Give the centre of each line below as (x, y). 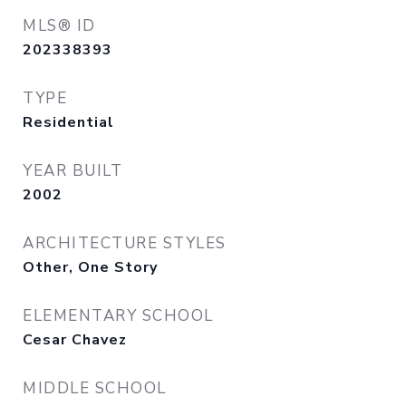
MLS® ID (59, 26)
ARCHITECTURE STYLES (125, 243)
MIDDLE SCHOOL (95, 388)
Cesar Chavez (75, 340)
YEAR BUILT (72, 171)
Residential (68, 122)
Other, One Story (90, 267)
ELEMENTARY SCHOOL (118, 316)
